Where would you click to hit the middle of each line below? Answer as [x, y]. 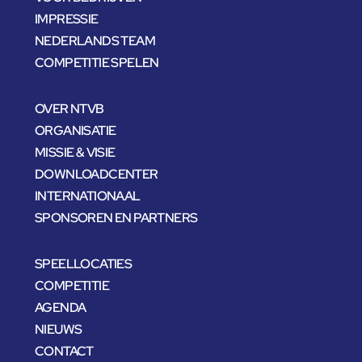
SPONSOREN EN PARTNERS [116, 217]
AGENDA [61, 307]
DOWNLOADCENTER [97, 174]
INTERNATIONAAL [88, 196]
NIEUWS [59, 329]
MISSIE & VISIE [75, 152]
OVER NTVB [69, 108]
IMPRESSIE [67, 19]
